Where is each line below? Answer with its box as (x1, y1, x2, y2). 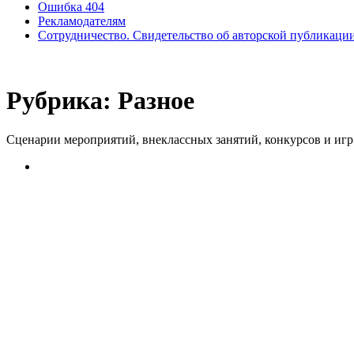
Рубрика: (6, 86, 118, 115)
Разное (118, 86, 194, 115)
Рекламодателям (38, 14, 126, 28)
